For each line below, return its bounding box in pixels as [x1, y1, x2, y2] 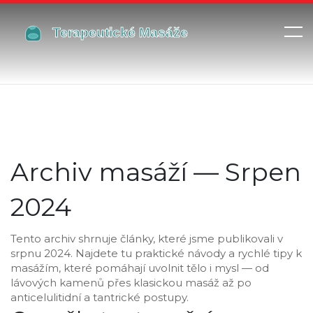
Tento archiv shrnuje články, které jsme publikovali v [10, 232, 283, 245]
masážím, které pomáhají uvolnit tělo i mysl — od [10, 261, 269, 275]
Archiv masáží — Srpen [10, 156, 301, 187]
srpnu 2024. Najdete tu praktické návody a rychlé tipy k [10, 247, 302, 260]
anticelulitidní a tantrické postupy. [10, 291, 189, 304]
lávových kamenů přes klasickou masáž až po [10, 276, 252, 289]
